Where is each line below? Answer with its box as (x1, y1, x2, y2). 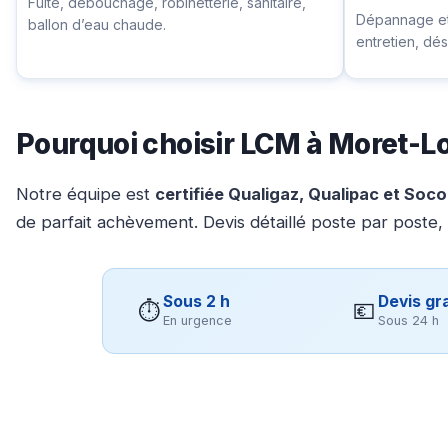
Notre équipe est (16, 183, 155, 204)
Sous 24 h (377, 312, 439, 328)
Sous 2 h (163, 291, 230, 311)
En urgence (163, 312, 232, 328)
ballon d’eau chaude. (27, 16, 166, 34)
